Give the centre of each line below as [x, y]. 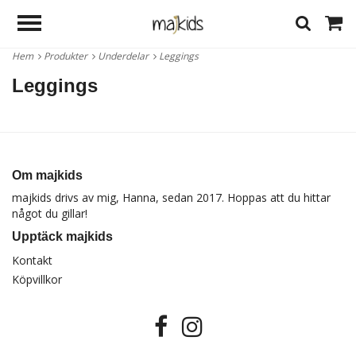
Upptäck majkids [62, 236]
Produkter [68, 56]
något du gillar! [50, 213]
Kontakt [32, 260]
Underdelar [126, 56]
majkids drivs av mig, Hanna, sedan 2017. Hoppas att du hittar [171, 197]
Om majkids [47, 175]
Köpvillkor [37, 279]
